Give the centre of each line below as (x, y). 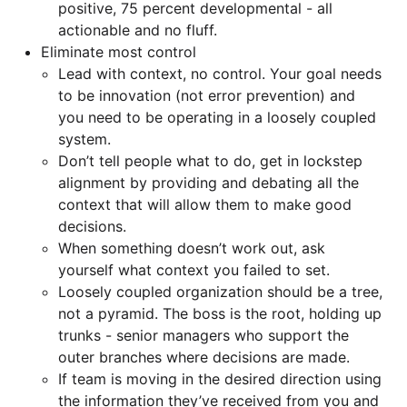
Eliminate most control (118, 52)
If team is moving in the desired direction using (219, 379)
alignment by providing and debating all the (208, 183)
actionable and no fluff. (137, 30)
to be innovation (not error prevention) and (206, 96)
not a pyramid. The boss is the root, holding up (219, 314)
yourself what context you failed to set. (194, 270)
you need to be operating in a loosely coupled (217, 118)
